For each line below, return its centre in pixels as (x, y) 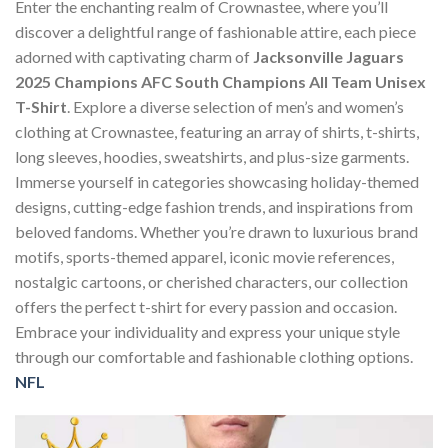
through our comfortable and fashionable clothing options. (214, 357)
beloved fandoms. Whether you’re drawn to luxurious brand (216, 232)
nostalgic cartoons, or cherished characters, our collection (211, 282)
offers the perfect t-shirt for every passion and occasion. (206, 307)
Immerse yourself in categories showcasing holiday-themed (217, 182)
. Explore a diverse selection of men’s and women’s (235, 107)
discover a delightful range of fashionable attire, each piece (215, 32)
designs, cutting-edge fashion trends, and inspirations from (214, 207)
